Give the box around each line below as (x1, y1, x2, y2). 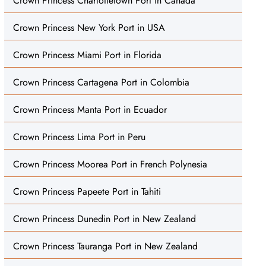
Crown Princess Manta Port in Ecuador (12, 103, 167, 116)
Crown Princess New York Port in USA (12, 21, 165, 34)
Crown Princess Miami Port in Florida (12, 48, 161, 62)
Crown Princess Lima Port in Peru (12, 130, 145, 144)
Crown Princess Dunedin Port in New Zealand (12, 212, 196, 226)
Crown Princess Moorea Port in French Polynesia (12, 157, 207, 171)
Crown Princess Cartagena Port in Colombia (12, 75, 189, 89)
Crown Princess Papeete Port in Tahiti (12, 185, 161, 198)
